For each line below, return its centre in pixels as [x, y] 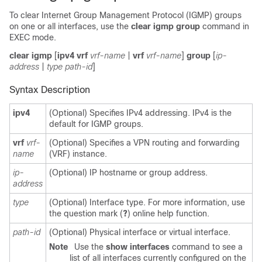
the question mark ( [86, 213]
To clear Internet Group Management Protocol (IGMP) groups [125, 15]
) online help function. [168, 213]
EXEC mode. [33, 37]
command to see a [206, 247]
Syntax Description [50, 89]
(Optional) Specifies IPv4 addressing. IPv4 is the [140, 113]
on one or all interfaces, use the [70, 26]
